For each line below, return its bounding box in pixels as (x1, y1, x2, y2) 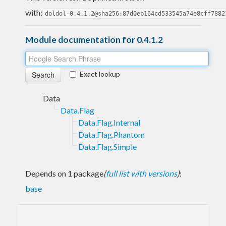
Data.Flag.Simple (78, 141, 137, 151)
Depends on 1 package (25, 168, 103, 178)
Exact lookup (80, 69, 120, 78)
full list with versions (106, 168, 177, 178)
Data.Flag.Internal (78, 117, 140, 127)
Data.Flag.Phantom (78, 129, 145, 139)
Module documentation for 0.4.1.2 (25, 34, 163, 45)
